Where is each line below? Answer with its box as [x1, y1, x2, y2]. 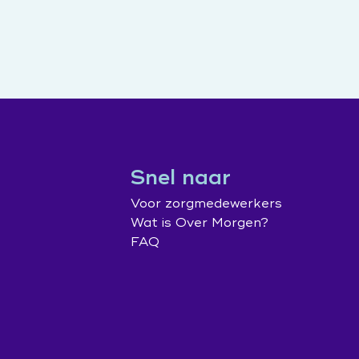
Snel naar [130, 165, 231, 191]
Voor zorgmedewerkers [130, 196, 282, 212]
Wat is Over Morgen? [130, 215, 268, 231]
